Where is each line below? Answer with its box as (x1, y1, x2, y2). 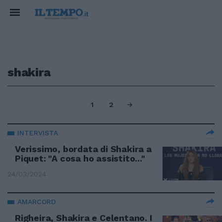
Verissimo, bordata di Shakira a (15, 144, 152, 154)
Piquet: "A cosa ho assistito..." (15, 153, 145, 164)
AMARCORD (17, 198, 56, 206)
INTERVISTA (17, 129, 58, 137)
